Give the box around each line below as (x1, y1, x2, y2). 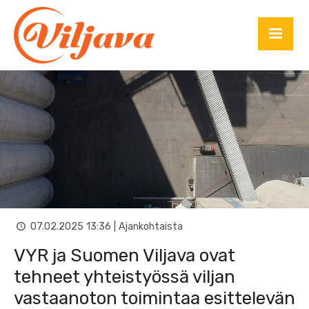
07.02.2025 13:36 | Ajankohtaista (28, 220, 183, 232)
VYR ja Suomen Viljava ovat (14, 245, 235, 267)
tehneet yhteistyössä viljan (14, 266, 235, 288)
